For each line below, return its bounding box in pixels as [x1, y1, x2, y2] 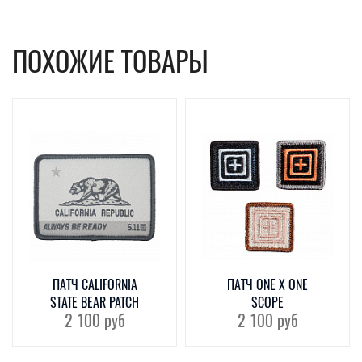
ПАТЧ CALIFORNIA [52, 276, 137, 293]
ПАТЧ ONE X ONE [227, 276, 308, 293]
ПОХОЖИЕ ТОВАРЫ [12, 43, 208, 80]
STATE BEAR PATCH [50, 294, 139, 311]
